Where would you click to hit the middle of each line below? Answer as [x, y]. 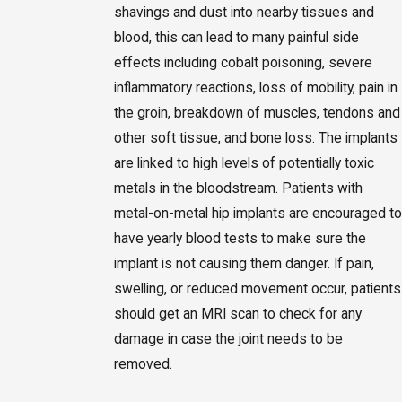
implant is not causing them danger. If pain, [244, 263]
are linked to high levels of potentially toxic [244, 163]
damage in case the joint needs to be [228, 339]
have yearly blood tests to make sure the [240, 238]
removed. [143, 364]
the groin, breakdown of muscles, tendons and [257, 113]
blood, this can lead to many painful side [236, 37]
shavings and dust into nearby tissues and [244, 12]
